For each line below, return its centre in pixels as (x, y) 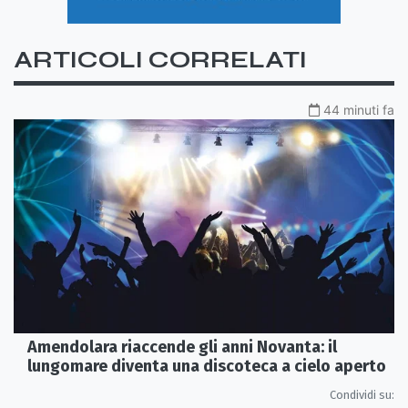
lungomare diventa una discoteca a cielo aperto (207, 367)
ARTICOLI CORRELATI (160, 59)
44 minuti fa (359, 109)
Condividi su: (362, 395)
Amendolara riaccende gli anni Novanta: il (182, 347)
